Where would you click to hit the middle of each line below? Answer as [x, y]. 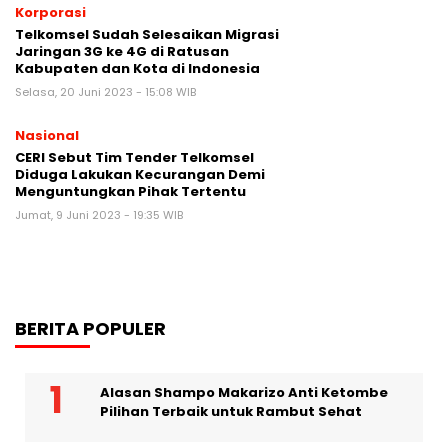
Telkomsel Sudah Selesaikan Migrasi [147, 34]
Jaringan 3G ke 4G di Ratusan [122, 51]
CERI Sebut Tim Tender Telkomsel [134, 157]
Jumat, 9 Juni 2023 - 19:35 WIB [99, 215]
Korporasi [50, 12]
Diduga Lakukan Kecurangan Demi [140, 174]
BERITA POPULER [90, 328]
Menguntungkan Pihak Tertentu [130, 191]
